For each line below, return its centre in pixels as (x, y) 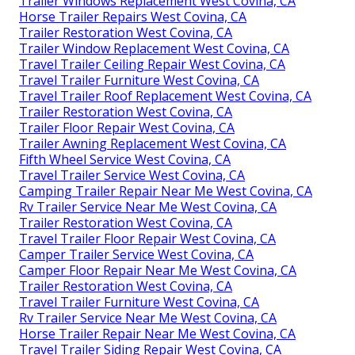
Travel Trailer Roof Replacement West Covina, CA (165, 96)
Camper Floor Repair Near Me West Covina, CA (158, 271)
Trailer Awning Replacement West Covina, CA (153, 144)
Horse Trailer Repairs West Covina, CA (133, 17)
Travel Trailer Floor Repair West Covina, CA (147, 239)
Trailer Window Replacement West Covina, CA (154, 49)
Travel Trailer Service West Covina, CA (132, 176)
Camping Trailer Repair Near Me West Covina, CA (166, 191)
